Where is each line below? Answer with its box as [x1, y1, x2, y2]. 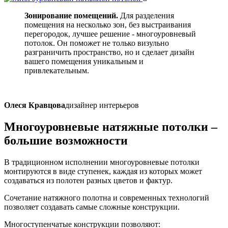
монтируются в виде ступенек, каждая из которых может [4, 166, 202, 176]
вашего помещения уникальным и [24, 57, 144, 66]
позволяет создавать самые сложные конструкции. [4, 202, 180, 211]
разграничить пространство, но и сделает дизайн [24, 48, 194, 57]
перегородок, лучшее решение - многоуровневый [24, 30, 196, 39]
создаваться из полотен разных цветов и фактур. [4, 176, 173, 185]
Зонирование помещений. [24, 11, 118, 20]
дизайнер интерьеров [65, 101, 139, 110]
